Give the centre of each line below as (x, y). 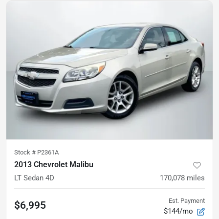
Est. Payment (187, 200)
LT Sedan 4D (34, 178)
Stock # (26, 152)
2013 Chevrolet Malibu (54, 164)
